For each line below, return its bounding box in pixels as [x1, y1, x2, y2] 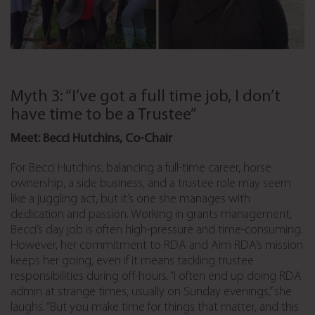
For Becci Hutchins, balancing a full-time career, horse [11, 162, 271, 176]
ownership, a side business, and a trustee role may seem [11, 177, 291, 191]
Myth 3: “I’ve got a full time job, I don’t [11, 89, 281, 106]
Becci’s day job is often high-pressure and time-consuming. [11, 224, 303, 238]
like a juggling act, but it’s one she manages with [11, 193, 250, 207]
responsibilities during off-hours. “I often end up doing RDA [11, 270, 302, 284]
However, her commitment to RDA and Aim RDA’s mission [11, 239, 303, 253]
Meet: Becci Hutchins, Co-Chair [11, 132, 172, 146]
